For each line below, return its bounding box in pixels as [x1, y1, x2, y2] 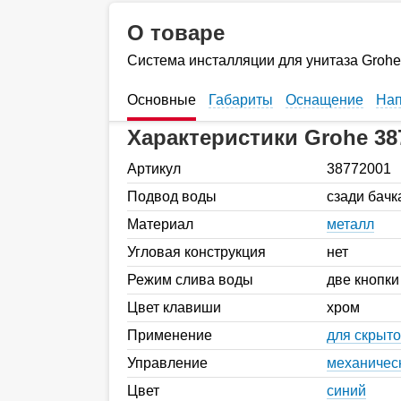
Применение [127, 327, 212, 343]
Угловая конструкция [127, 243, 266, 260]
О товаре [127, 21, 225, 45]
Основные [127, 91, 196, 107]
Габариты [209, 91, 273, 107]
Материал [127, 216, 193, 232]
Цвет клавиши [127, 299, 221, 315]
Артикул [127, 160, 181, 176]
